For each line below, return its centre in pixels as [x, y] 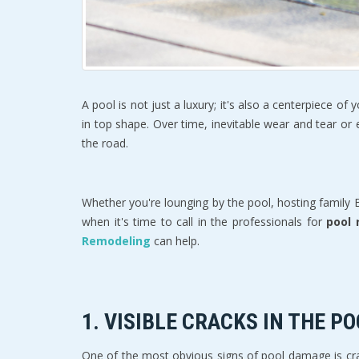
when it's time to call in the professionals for [204, 221]
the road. [107, 143]
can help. [177, 240]
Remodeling [118, 240]
